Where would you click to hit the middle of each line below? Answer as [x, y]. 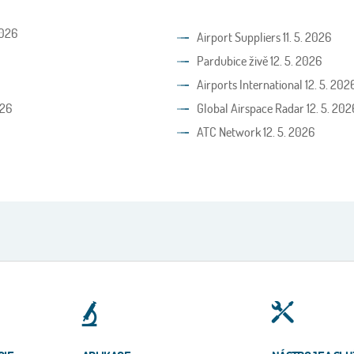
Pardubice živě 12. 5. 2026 [259, 60]
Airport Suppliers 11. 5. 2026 [264, 37]
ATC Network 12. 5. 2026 [256, 132]
